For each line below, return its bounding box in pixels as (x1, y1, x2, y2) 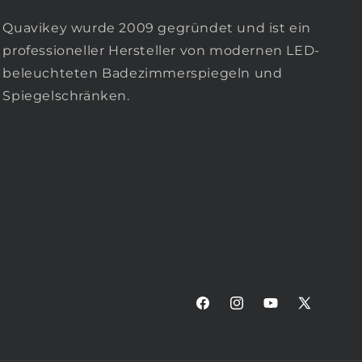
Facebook (194, 304, 253, 319)
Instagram (228, 304, 291, 319)
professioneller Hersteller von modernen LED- (2, 43, 320, 59)
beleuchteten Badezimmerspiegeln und (2, 65, 283, 82)
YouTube (262, 304, 314, 319)
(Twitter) (296, 324, 349, 339)
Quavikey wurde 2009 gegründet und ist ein (2, 20, 311, 36)
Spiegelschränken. (2, 88, 130, 104)
